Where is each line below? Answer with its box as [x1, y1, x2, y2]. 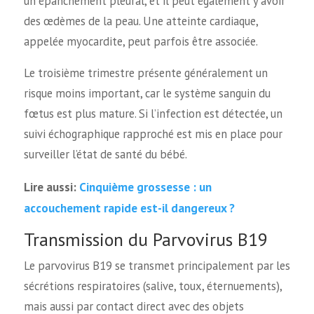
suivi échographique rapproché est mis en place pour [23, 126, 282, 142]
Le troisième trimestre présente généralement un [23, 65, 268, 81]
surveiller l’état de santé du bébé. [23, 146, 187, 163]
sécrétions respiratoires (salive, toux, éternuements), [23, 278, 282, 294]
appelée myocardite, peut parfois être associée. [23, 33, 258, 49]
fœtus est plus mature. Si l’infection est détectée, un [23, 106, 282, 122]
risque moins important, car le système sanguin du [23, 86, 271, 102]
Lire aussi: [23, 179, 79, 196]
